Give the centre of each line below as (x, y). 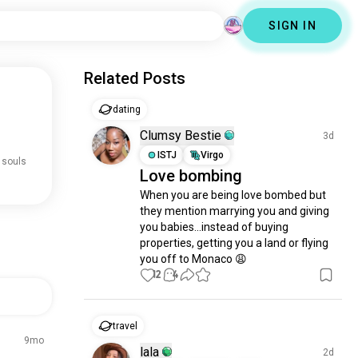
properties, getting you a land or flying (235, 243)
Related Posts (135, 78)
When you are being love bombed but (233, 195)
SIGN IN (292, 26)
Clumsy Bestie (181, 135)
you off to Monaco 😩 (194, 259)
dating (127, 109)
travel (125, 326)
